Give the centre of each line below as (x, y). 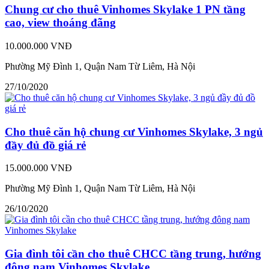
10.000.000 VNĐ (38, 46)
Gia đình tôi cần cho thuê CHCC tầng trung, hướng (133, 254)
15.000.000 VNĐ (38, 168)
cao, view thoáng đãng (60, 23)
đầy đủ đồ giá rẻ (45, 145)
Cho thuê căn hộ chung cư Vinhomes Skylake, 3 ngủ (134, 131)
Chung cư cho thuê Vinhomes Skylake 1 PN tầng (125, 10)
